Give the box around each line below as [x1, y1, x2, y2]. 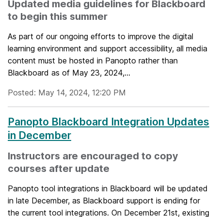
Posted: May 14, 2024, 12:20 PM [8, 88, 126, 97]
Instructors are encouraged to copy [8, 150, 178, 162]
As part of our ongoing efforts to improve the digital [8, 31, 193, 41]
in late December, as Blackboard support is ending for [8, 196, 200, 205]
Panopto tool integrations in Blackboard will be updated [8, 184, 208, 193]
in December [8, 129, 71, 141]
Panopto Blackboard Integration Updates [8, 115, 209, 128]
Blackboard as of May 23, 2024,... [8, 68, 130, 77]
